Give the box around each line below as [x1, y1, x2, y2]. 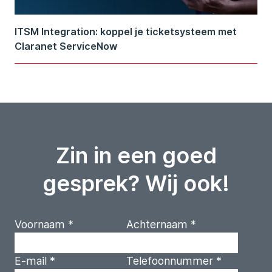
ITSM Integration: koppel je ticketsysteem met [15, 25, 237, 38]
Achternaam [126, 218, 188, 231]
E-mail [15, 254, 47, 268]
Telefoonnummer [126, 254, 213, 268]
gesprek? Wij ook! [42, 170, 229, 197]
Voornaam [15, 218, 65, 231]
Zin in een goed [55, 142, 217, 169]
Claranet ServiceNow [15, 40, 117, 53]
